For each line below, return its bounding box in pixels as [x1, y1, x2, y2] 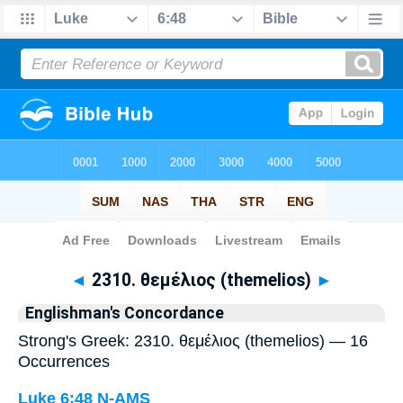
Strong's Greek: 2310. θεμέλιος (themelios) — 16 [18, 332, 368, 350]
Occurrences [18, 353, 110, 371]
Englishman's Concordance [25, 304, 224, 322]
